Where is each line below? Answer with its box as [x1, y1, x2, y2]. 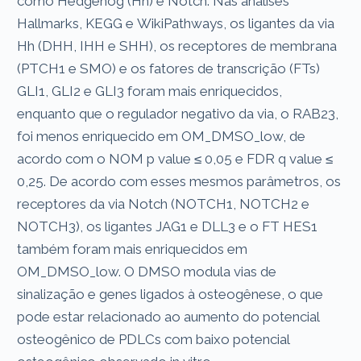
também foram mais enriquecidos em [17, 240, 248, 257]
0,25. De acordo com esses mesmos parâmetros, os [17, 172, 342, 189]
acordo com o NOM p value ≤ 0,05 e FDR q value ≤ [17, 150, 334, 167]
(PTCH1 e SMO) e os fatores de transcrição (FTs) [17, 60, 321, 77]
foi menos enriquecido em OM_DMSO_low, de [17, 127, 306, 144]
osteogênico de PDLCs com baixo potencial [17, 330, 291, 347]
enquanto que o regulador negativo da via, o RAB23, [17, 105, 339, 122]
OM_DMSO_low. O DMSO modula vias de [17, 263, 277, 280]
